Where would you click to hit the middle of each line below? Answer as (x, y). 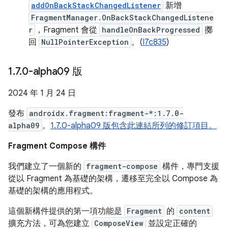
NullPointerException (85, 42)
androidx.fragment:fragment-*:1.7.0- (106, 113)
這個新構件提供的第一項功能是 (66, 211)
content (195, 211)
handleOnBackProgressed (151, 30)
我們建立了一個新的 (46, 166)
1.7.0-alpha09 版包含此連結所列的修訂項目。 (134, 126)
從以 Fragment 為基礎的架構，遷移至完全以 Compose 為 (113, 179)
